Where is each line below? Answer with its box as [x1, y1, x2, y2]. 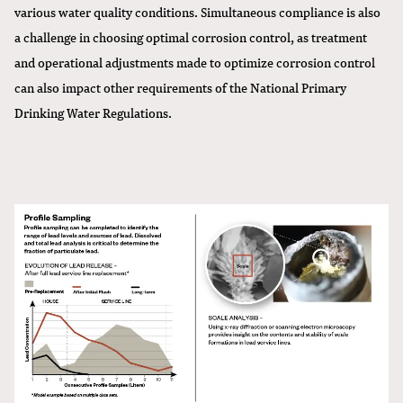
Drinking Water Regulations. [14, 102, 172, 122]
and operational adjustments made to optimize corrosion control [14, 51, 375, 72]
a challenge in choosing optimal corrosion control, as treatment [14, 26, 367, 47]
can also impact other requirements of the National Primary [14, 76, 346, 97]
